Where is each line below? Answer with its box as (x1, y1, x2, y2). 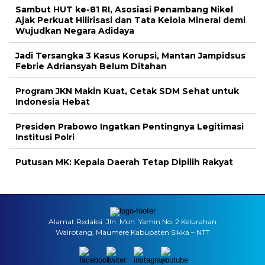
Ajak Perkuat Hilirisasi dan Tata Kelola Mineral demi (15, 15, 245, 25)
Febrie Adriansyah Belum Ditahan (15, 61, 167, 72)
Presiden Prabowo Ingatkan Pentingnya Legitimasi (15, 121, 244, 132)
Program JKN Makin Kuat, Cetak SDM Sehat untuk (15, 86, 239, 96)
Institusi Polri (15, 132, 75, 143)
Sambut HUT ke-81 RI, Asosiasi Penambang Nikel (15, 4, 233, 15)
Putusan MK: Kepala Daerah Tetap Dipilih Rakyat (15, 157, 233, 167)
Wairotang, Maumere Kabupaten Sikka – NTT (55, 228, 210, 237)
